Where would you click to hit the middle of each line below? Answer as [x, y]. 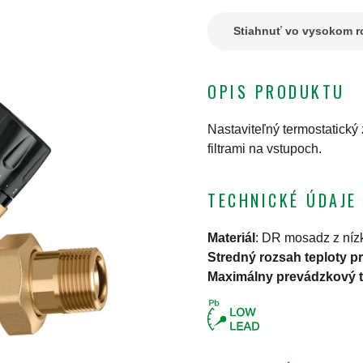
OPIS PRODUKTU [276, 92]
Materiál [231, 238]
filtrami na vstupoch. [265, 149]
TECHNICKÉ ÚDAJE [282, 201]
